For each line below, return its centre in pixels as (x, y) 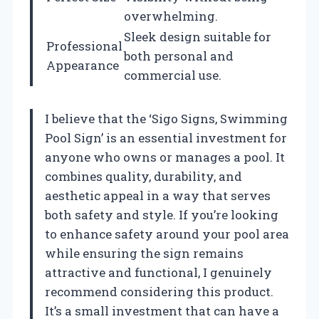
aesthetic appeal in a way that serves (158, 195)
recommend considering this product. (159, 291)
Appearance (83, 65)
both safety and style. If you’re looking (162, 214)
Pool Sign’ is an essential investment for (166, 137)
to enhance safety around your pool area (167, 234)
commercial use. (173, 75)
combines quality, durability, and (143, 176)
